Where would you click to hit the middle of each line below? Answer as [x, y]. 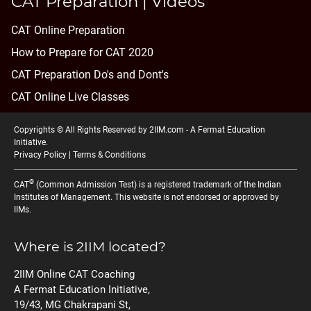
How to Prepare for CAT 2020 [82, 53]
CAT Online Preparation [68, 31]
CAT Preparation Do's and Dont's [90, 75]
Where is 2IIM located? [90, 246]
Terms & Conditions [109, 154]
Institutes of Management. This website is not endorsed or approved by [146, 197]
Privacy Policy [40, 154]
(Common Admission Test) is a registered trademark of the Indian [158, 184]
